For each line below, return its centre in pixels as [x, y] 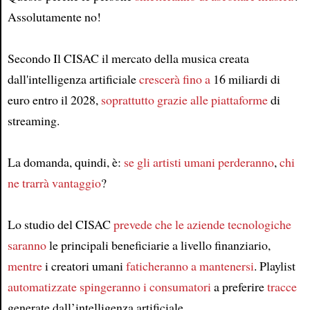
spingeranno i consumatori [145, 286]
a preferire [239, 286]
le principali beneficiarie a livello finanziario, [158, 245]
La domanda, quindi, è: [65, 162]
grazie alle [182, 100]
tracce [282, 286]
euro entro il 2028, [54, 100]
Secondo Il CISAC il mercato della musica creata [128, 58]
